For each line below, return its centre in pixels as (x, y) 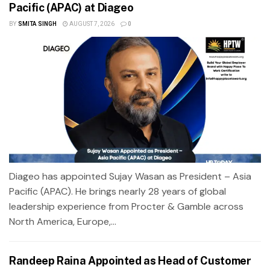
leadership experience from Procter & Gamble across (126, 206)
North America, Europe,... (63, 221)
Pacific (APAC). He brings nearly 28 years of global (118, 191)
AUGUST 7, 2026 (91, 24)
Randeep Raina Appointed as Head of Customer (130, 260)
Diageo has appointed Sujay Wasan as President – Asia (130, 176)
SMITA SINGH (37, 24)
